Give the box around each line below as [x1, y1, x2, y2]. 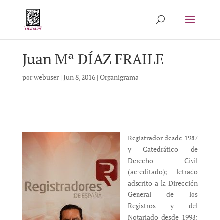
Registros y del [127, 200, 198, 210]
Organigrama [99, 72, 138, 82]
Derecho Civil [127, 155, 198, 165]
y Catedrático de [127, 144, 198, 154]
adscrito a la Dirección [127, 178, 198, 188]
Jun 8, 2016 [63, 72, 95, 82]
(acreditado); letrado [127, 166, 198, 176]
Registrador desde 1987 [127, 133, 198, 142]
